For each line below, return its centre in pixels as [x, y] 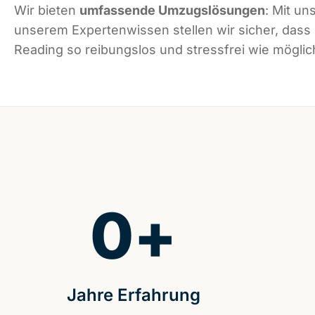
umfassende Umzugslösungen [172, 11]
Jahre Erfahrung [133, 295]
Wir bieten [47, 11]
